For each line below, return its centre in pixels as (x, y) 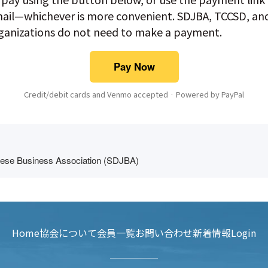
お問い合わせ (164, 232)
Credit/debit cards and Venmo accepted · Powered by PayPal (134, 94)
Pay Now (134, 66)
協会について (68, 232)
